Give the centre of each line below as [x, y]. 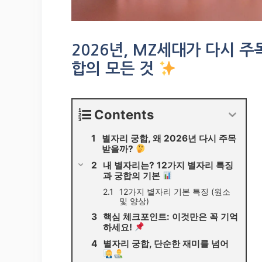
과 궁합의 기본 [133, 176]
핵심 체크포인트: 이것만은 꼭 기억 [170, 217]
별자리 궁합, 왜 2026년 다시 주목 [169, 139]
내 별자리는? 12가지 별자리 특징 [168, 166]
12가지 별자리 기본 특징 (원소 [175, 192]
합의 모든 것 [115, 69]
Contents [124, 115]
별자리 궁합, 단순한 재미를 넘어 [166, 244]
